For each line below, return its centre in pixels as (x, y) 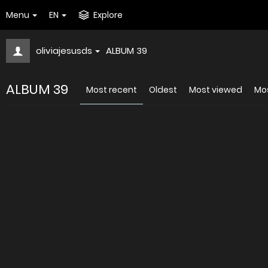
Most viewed (216, 90)
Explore (108, 15)
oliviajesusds (64, 51)
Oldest (163, 90)
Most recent (112, 90)
